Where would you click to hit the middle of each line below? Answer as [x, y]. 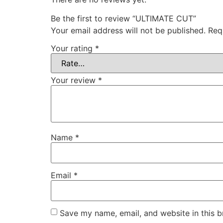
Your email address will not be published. [128, 31]
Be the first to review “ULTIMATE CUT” [123, 19]
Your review [74, 80]
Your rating [73, 48]
